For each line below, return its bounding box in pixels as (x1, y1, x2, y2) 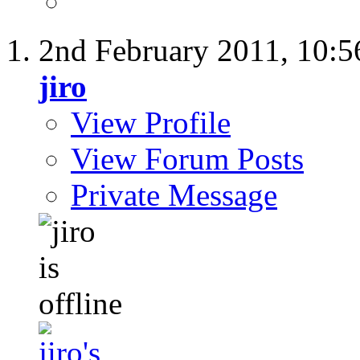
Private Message (71, 178, 277, 213)
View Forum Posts (71, 141, 304, 177)
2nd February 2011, (39, 33, 297, 68)
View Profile (71, 105, 231, 141)
